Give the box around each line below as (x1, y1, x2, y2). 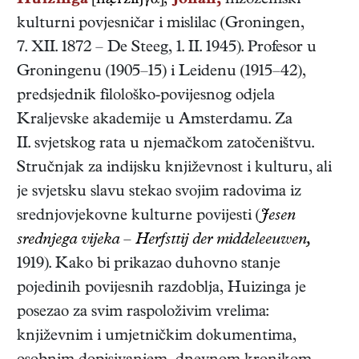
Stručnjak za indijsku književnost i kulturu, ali (17, 160, 332, 178)
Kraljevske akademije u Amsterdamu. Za (17, 112, 292, 130)
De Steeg (107, 40, 168, 58)
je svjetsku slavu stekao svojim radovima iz (17, 184, 301, 202)
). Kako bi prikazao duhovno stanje (44, 256, 280, 274)
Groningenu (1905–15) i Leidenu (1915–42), (17, 64, 306, 82)
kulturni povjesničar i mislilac (17, 16, 216, 34)
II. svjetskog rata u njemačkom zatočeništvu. (17, 136, 314, 154)
